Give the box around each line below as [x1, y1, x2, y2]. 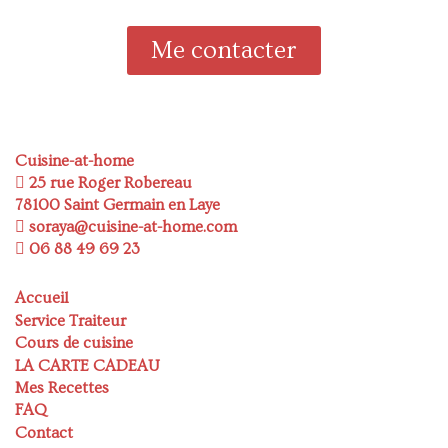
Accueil [15, 289, 69, 308]
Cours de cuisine [15, 334, 133, 353]
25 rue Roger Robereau [25, 174, 192, 193]
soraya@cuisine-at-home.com [25, 218, 237, 237]
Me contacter [151, 36, 297, 66]
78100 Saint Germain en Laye [15, 196, 220, 215]
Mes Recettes [15, 378, 109, 397]
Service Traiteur [15, 311, 126, 330]
